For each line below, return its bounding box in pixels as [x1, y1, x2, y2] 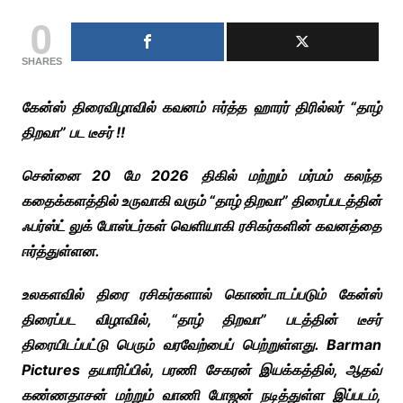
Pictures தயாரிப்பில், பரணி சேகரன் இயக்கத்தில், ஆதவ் [21, 361, 382, 380]
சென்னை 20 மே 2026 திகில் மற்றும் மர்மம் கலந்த [21, 166, 382, 185]
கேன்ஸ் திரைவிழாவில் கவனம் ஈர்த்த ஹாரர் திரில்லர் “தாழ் [21, 98, 382, 117]
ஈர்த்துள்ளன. [21, 242, 100, 261]
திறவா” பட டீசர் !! [21, 123, 125, 142]
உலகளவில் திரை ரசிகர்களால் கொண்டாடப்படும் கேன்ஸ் [21, 285, 382, 304]
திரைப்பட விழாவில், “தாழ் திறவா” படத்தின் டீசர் [21, 310, 382, 329]
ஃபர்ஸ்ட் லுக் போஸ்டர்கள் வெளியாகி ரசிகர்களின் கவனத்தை [21, 217, 382, 236]
